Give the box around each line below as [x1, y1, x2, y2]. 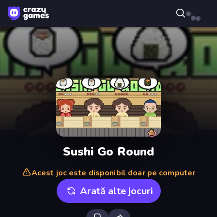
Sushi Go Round [62, 143, 155, 159]
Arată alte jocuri [79, 184, 153, 198]
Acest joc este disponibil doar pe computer [31, 168, 196, 178]
